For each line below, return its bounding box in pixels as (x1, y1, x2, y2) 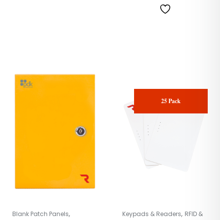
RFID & (185, 209, 203, 218)
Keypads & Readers (122, 209, 181, 218)
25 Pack (161, 96, 181, 105)
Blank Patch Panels (12, 209, 69, 218)
